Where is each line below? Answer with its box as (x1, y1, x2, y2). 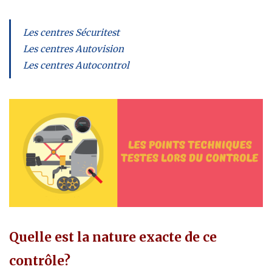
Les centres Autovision (22, 42, 124, 55)
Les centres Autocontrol (22, 59, 129, 71)
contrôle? (9, 252, 70, 269)
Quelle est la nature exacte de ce (9, 228, 217, 245)
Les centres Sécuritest (22, 26, 120, 38)
